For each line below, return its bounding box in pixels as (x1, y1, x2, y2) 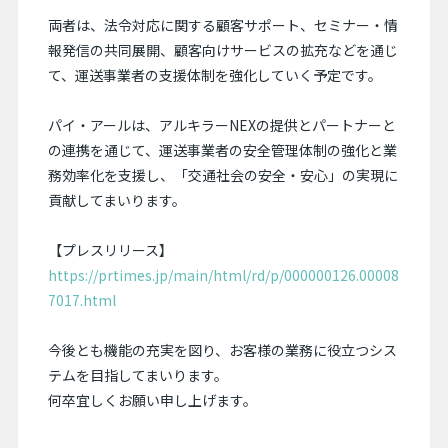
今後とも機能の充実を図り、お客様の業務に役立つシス (47, 340, 397, 360)
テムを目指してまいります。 (47, 365, 228, 385)
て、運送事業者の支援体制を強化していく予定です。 (47, 65, 382, 85)
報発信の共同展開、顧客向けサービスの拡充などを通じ (47, 40, 398, 60)
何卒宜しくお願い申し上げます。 (47, 390, 257, 410)
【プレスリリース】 (47, 240, 173, 260)
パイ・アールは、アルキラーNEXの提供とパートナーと (47, 115, 396, 135)
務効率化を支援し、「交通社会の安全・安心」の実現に (47, 165, 398, 185)
